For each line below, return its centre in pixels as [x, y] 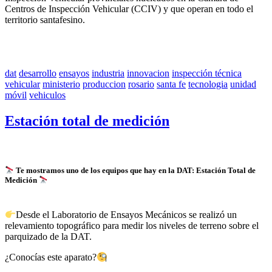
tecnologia [208, 84]
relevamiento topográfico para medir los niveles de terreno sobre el [132, 226]
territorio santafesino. [45, 19]
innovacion [148, 73]
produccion [104, 84]
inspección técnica [207, 73]
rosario [141, 84]
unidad [243, 84]
